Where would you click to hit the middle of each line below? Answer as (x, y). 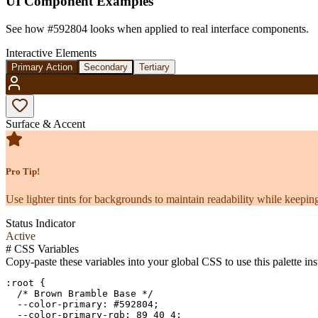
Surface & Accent (45, 124)
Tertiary (154, 67)
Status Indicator (40, 223)
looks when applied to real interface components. (198, 28)
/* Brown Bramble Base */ (79, 293)
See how (27, 28)
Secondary (106, 67)
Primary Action (42, 67)
